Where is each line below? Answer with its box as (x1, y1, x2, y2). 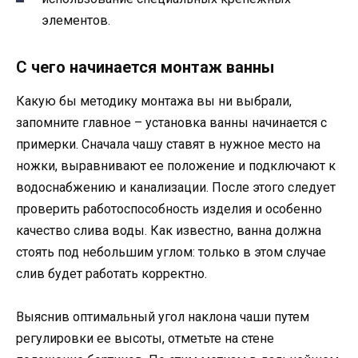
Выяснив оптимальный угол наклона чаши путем (16, 308, 309, 324)
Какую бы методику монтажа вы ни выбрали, (16, 93, 292, 109)
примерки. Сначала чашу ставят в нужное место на (16, 136, 320, 152)
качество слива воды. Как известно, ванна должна (16, 222, 321, 238)
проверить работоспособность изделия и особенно (16, 201, 322, 217)
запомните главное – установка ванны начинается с (16, 114, 327, 130)
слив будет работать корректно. (16, 265, 207, 281)
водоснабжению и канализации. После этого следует (16, 179, 336, 195)
